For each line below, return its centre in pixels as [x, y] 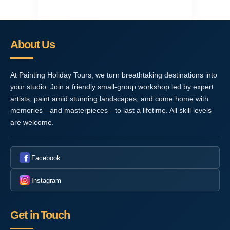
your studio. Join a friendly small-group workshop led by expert [112, 87]
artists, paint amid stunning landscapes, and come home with [109, 99]
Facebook [46, 158]
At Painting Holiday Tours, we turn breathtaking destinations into [114, 75]
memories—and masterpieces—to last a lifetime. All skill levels [111, 111]
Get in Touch [40, 215]
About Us [33, 45]
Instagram [46, 180]
